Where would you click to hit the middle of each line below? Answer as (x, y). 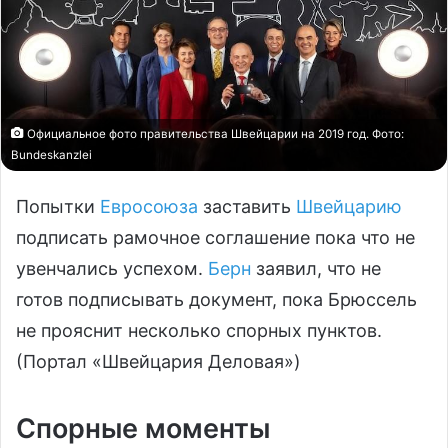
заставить (247, 206)
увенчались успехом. (112, 268)
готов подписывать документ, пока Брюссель (216, 299)
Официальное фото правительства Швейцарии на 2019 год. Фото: (214, 133)
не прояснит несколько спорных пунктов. (199, 330)
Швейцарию (349, 206)
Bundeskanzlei (51, 154)
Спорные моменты (143, 428)
